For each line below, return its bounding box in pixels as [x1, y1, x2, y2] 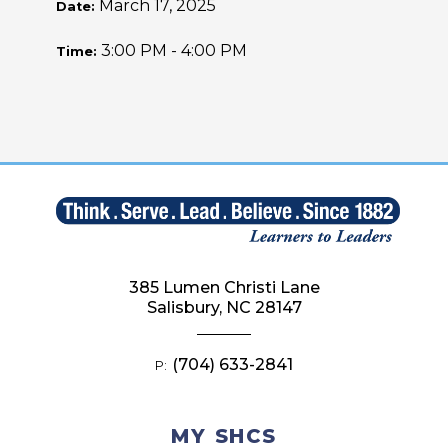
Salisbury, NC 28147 [146, 297, 302, 317]
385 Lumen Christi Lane [128, 277, 320, 297]
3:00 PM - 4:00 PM [101, 41, 247, 60]
